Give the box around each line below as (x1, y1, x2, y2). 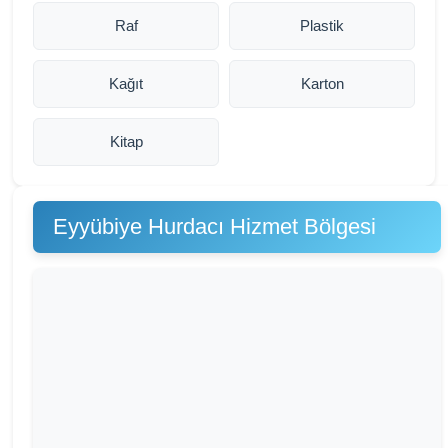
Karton (300, 75, 344, 92)
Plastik (300, 17, 344, 34)
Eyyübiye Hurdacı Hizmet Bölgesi (53, 214, 376, 239)
